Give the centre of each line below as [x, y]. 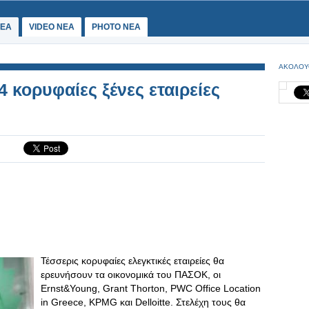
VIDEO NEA [52, 27]
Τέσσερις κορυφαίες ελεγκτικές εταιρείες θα [132, 261]
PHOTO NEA [116, 27]
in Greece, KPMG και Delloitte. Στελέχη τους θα [143, 302]
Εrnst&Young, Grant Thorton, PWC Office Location [151, 288]
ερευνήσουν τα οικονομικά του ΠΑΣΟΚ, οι [131, 275]
